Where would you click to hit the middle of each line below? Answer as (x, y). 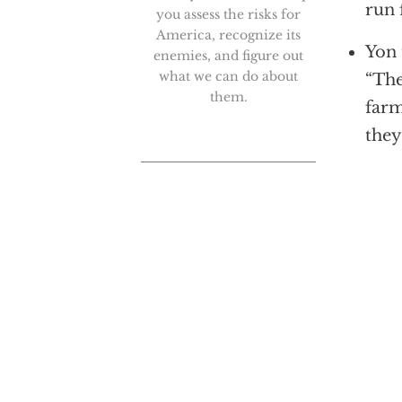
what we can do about (228, 77)
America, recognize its (228, 35)
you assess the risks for (228, 15)
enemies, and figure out (228, 56)
